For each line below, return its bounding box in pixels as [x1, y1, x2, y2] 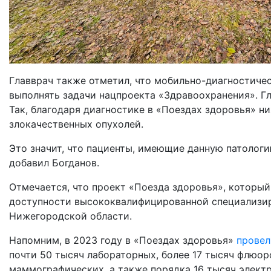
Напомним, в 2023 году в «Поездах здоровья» [9, 233, 237, 246]
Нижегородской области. [9, 209, 132, 222]
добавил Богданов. [9, 156, 99, 169]
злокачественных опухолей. [9, 117, 146, 130]
